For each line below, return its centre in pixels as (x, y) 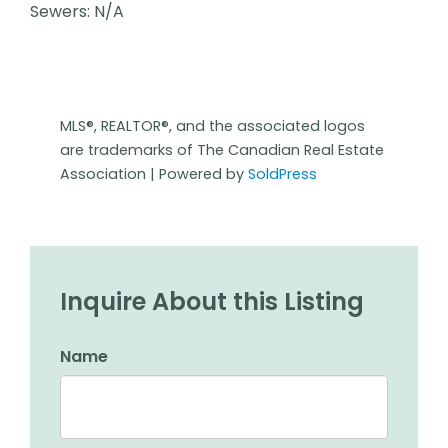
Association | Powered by (154, 174)
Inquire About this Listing (212, 302)
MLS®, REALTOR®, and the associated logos (212, 126)
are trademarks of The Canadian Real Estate (222, 150)
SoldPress (282, 174)
